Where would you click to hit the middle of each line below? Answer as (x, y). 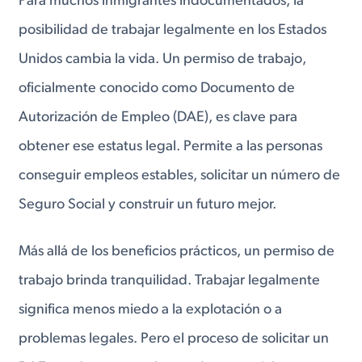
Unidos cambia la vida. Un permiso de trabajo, (163, 59)
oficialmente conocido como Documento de (157, 88)
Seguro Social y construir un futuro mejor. (148, 205)
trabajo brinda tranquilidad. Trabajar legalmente (170, 280)
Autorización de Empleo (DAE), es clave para (158, 118)
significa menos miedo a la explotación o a (151, 309)
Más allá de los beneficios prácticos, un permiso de (177, 251)
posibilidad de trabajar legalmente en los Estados (173, 30)
